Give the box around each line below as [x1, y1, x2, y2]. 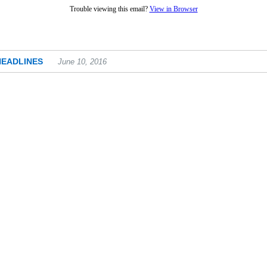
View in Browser [149, 5, 198, 13]
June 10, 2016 [58, 57, 107, 66]
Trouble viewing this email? [69, 5, 150, 13]
